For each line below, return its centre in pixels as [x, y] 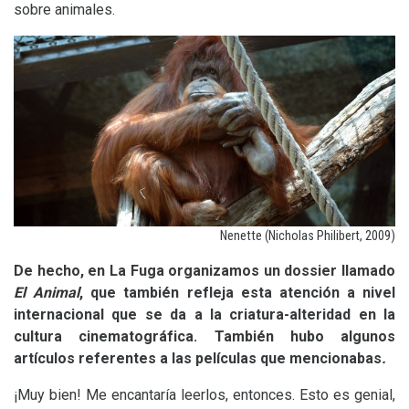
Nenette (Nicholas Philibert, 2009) [308, 236]
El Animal [47, 293]
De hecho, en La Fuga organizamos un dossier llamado [204, 271]
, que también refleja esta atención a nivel [237, 293]
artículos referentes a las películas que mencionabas [198, 358]
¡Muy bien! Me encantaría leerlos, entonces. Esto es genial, [204, 395]
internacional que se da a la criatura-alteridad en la [204, 315]
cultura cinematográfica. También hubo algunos [204, 336]
